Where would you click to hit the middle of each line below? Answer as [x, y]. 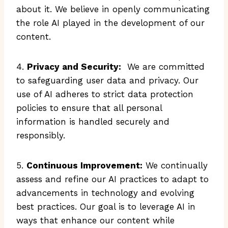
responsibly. [41, 135]
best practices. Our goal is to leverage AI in [106, 207]
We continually [175, 165]
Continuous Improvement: [84, 165]
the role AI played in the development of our [110, 23]
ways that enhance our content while [95, 220]
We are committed [163, 67]
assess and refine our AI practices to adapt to [112, 179]
